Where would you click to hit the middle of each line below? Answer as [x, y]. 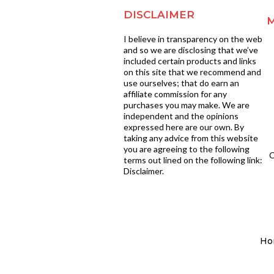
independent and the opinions [181, 116]
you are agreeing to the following [186, 149]
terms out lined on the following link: [193, 160]
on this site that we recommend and [192, 72]
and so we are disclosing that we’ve [191, 50]
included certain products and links [190, 61]
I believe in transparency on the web [193, 39]
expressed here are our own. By [183, 127]
